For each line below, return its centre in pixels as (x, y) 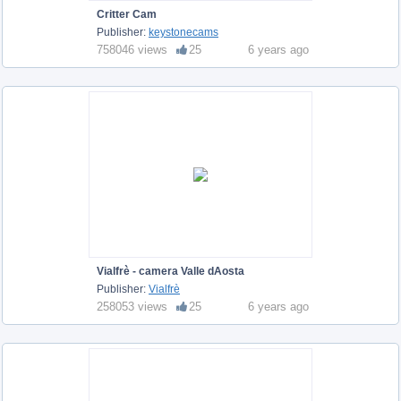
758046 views (132, 49)
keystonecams (183, 32)
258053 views (132, 306)
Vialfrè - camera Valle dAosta (171, 271)
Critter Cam (127, 14)
